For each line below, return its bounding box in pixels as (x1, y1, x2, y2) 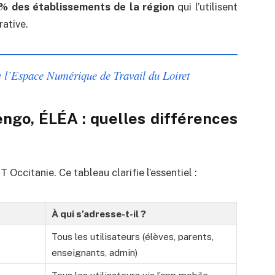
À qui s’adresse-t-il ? (52, 208, 147, 220)
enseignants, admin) (52, 247, 138, 258)
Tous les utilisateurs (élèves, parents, (52, 231, 214, 242)
